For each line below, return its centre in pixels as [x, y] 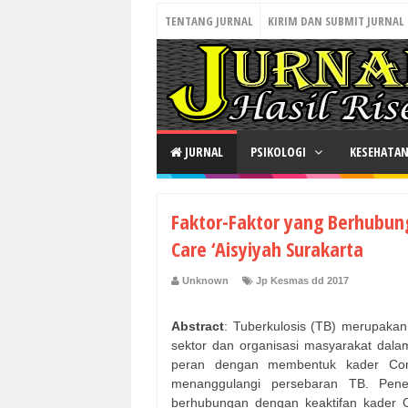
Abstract [198, 326]
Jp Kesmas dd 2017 [302, 281]
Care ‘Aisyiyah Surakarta [267, 249]
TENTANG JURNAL [209, 21]
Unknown [205, 281]
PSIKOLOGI [280, 152]
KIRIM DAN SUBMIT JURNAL [336, 21]
